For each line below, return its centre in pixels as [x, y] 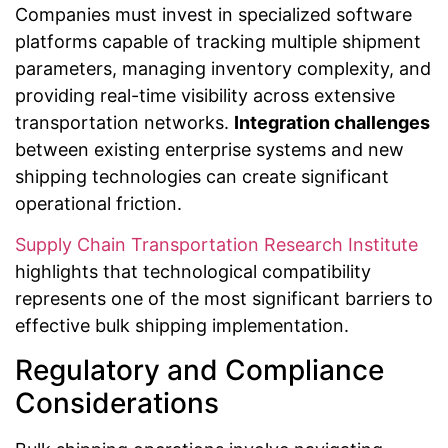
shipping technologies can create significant [202, 177]
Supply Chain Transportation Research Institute [216, 245]
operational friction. [98, 204]
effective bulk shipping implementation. [182, 326]
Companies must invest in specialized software [213, 15]
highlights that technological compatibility [193, 272]
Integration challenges [332, 123]
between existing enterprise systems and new [209, 150]
